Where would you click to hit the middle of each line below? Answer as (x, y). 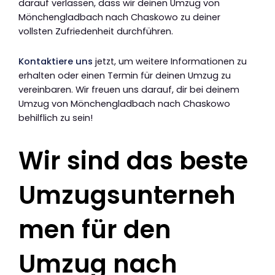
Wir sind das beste (133, 161)
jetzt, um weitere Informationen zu (170, 61)
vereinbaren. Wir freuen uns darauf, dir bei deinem (129, 89)
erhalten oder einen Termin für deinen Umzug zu (125, 75)
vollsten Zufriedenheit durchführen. (96, 32)
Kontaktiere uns (56, 61)
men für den (95, 229)
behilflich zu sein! (56, 118)
